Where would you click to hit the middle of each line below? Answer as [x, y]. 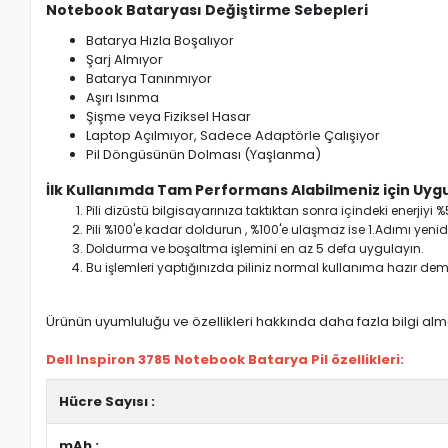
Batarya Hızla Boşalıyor [160, 40]
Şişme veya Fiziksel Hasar [169, 116]
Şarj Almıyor [125, 59]
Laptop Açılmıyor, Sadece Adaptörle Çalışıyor [233, 135]
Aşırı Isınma [123, 97]
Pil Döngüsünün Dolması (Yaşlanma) [204, 154]
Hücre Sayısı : [107, 401]
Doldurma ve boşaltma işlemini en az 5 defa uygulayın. [255, 248]
